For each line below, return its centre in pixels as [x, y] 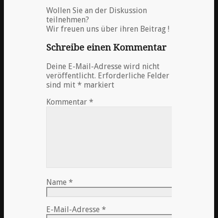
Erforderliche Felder [134, 76]
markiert [98, 85]
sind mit [62, 85]
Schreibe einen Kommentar [106, 48]
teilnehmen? [68, 19]
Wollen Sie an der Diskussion [97, 10]
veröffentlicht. [71, 76]
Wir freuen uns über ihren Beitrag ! [108, 29]
